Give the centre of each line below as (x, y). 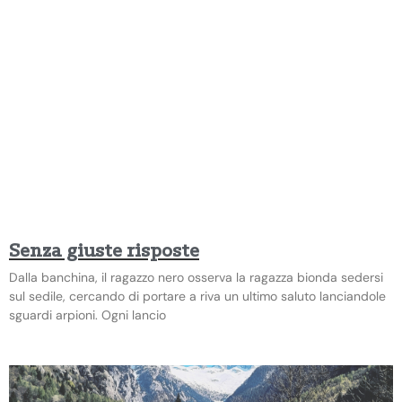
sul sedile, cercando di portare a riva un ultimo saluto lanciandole (197, 296)
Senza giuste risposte (104, 251)
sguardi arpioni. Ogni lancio (87, 315)
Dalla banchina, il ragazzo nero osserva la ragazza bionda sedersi (196, 277)
